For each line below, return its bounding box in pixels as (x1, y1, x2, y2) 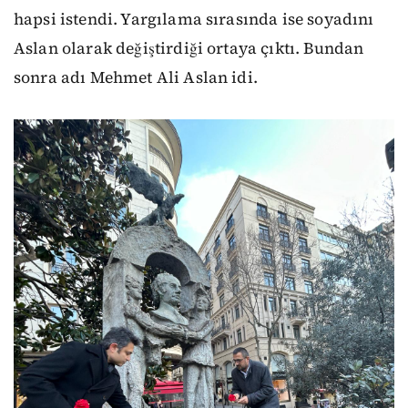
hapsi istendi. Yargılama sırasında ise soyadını (14, 7, 374, 30)
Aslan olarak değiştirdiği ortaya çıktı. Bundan (14, 36, 364, 59)
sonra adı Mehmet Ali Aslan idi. (14, 66, 258, 88)
